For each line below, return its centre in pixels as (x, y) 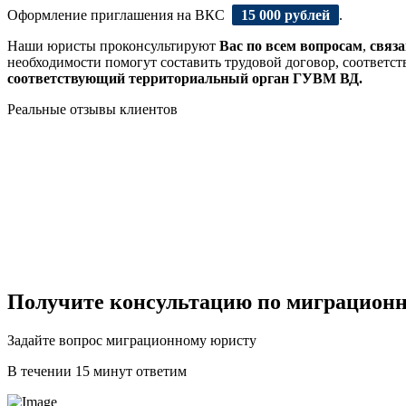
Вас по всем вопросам (289, 45)
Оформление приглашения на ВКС (116, 14)
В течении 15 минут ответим (97, 371)
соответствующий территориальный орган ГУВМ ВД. (185, 78)
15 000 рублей (285, 14)
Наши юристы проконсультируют (111, 45)
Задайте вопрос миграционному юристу (132, 340)
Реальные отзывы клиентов (92, 109)
